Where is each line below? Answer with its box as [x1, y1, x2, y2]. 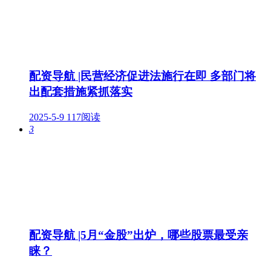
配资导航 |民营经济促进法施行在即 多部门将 [29, 70, 256, 83]
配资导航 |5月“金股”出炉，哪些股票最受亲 [29, 228, 248, 241]
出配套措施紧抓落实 [29, 85, 132, 99]
